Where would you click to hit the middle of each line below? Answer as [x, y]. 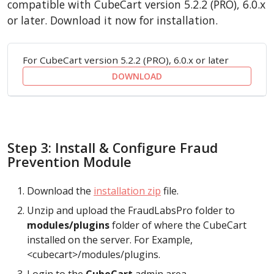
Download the [60, 191]
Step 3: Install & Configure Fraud [113, 148]
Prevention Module [69, 162]
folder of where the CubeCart [178, 225]
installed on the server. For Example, [110, 240]
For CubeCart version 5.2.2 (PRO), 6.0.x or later [126, 60]
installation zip [127, 191]
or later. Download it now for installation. [113, 20]
